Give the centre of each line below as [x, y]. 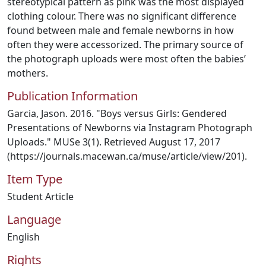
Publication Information [72, 96]
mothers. [28, 73]
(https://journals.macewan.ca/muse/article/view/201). [127, 156]
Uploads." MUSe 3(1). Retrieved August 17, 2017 [114, 142]
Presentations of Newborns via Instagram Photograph [130, 128]
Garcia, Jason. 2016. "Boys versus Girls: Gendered [117, 113]
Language [34, 219]
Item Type [35, 179]
